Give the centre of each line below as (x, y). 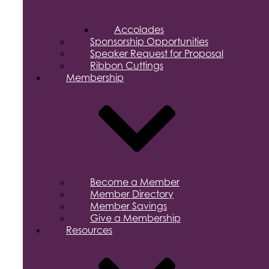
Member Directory (132, 194)
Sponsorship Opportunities (149, 41)
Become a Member (135, 182)
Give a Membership (135, 218)
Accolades (139, 29)
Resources (89, 230)
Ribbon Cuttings (127, 65)
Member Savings (128, 206)
